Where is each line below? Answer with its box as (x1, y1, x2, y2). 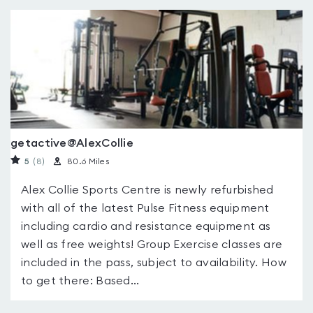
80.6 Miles (67, 157, 110, 166)
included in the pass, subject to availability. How (21, 257, 286, 268)
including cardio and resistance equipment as (21, 221, 271, 232)
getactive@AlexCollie (10, 138, 133, 149)
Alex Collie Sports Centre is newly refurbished (21, 184, 274, 196)
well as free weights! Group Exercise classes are (21, 239, 283, 250)
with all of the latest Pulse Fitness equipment (21, 203, 270, 214)
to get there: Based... (21, 275, 140, 286)
